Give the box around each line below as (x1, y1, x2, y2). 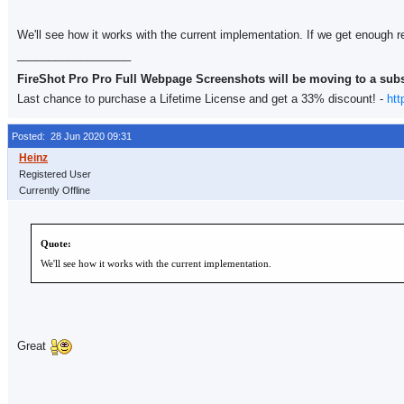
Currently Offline (19, 185, 90, 196)
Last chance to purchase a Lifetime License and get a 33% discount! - (17, 92, 387, 106)
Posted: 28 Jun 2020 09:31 (12, 131, 132, 142)
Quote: (41, 238, 71, 249)
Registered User (19, 169, 91, 179)
